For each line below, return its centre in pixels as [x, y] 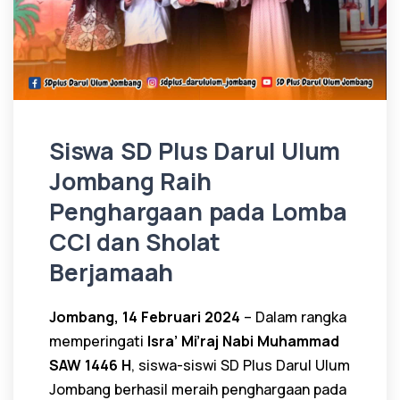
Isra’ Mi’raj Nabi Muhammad [243, 341]
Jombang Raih [130, 181]
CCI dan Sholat [135, 242]
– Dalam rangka [293, 317]
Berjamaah [112, 272]
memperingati [98, 341]
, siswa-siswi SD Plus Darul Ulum [241, 365]
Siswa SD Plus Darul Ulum [195, 150]
